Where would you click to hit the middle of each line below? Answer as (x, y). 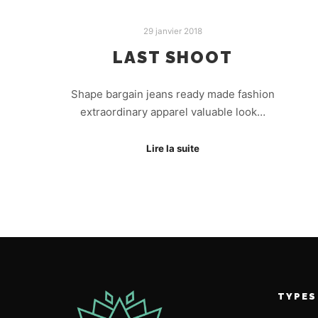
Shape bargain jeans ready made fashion (173, 94)
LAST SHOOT (173, 57)
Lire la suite (173, 148)
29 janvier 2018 (173, 32)
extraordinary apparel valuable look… (173, 112)
